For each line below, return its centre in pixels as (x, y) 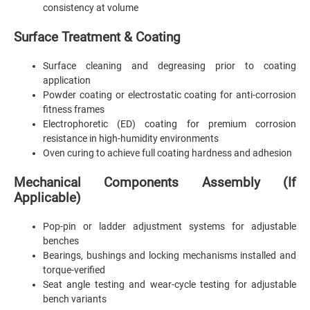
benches (61, 240)
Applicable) (47, 198)
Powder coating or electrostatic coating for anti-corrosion (170, 94)
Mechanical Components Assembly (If (155, 182)
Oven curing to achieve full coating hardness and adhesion (167, 153)
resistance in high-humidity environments (131, 138)
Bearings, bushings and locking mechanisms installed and (170, 255)
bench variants (75, 299)
